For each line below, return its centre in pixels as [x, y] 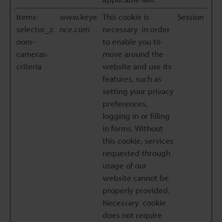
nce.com [75, 29]
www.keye [78, 17]
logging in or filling [136, 116]
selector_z [35, 29]
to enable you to [132, 41]
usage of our [125, 165]
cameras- [32, 54]
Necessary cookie [134, 202]
